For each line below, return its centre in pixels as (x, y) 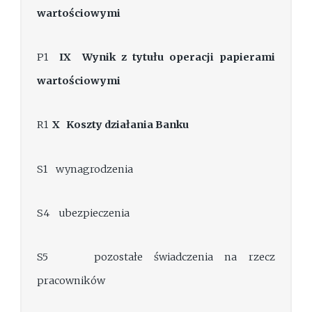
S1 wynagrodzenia (85, 169)
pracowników (71, 281)
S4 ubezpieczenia (84, 213)
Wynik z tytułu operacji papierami (179, 57)
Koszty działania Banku (128, 125)
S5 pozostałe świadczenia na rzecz (156, 257)
